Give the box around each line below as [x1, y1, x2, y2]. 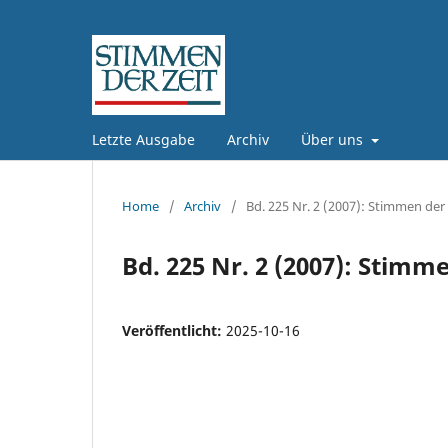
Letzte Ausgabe [92, 129, 195, 149]
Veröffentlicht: [122, 320, 226, 340]
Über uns [301, 129, 367, 149]
